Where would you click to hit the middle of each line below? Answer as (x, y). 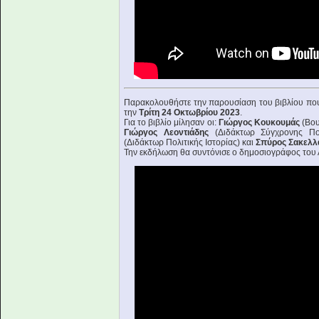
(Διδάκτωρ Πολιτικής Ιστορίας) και (190, 142)
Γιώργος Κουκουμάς (260, 122)
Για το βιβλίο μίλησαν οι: (171, 122)
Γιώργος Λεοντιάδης (169, 132)
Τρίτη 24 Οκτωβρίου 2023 (189, 113)
